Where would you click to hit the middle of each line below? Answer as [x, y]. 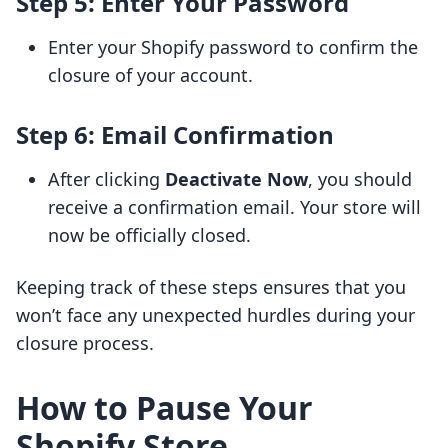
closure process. [85, 343]
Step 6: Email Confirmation [175, 135]
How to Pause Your [164, 408]
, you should [360, 179]
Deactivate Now [236, 179]
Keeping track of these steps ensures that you [211, 287]
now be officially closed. [149, 235]
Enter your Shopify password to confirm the [233, 47]
